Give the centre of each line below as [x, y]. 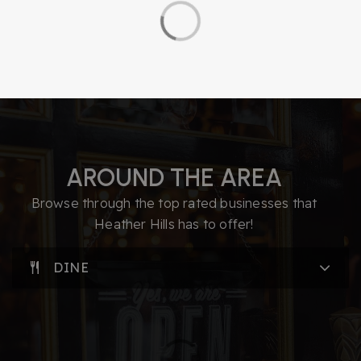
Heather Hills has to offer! [174, 224]
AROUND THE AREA [174, 177]
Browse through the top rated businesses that [174, 203]
